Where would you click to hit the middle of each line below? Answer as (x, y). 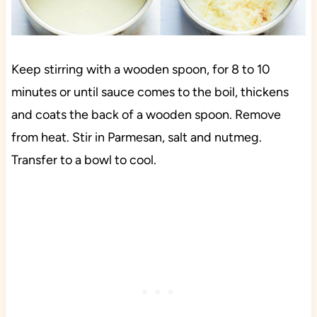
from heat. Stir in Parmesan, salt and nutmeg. (136, 137)
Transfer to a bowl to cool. (83, 160)
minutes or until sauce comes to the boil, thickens (150, 92)
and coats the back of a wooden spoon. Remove (146, 114)
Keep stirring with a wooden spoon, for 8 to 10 (140, 69)
